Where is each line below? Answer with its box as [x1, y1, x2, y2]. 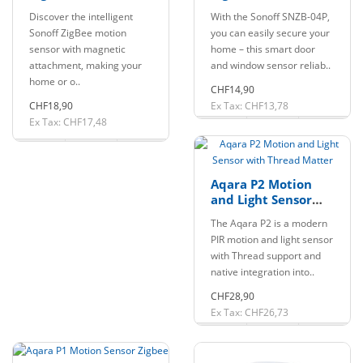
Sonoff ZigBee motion [29, 26, 126, 40]
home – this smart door [211, 42, 315, 56]
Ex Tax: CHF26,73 [211, 305, 288, 319]
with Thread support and [211, 249, 321, 263]
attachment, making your [29, 58, 142, 72]
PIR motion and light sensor [211, 233, 333, 246]
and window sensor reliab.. [211, 58, 331, 72]
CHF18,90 [29, 99, 73, 113]
